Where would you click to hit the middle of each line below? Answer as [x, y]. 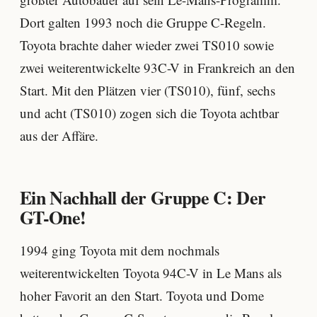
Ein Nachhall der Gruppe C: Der [143, 197]
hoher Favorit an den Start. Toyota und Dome [142, 295]
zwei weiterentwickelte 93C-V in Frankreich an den [157, 67]
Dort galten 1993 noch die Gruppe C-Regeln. [143, 22]
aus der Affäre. [59, 135]
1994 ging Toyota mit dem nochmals [120, 250]
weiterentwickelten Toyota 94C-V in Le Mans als [151, 272]
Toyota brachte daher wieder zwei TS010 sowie [147, 45]
